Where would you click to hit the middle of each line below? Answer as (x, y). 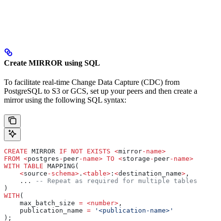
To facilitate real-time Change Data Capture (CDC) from (92, 82)
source (36, 174)
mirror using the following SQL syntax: (65, 100)
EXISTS (97, 151)
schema (63, 174)
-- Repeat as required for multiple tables (116, 181)
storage (136, 159)
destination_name (150, 174)
